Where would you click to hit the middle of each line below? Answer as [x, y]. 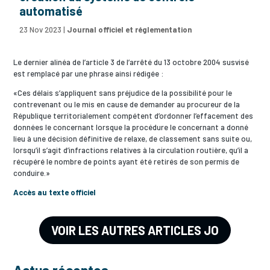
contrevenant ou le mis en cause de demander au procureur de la [127, 104]
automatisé [51, 11]
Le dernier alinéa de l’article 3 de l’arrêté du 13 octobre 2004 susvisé [131, 62]
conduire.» [32, 173]
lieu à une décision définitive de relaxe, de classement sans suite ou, [133, 139]
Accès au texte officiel [55, 192]
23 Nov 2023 [41, 30]
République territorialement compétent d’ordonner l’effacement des [133, 116]
